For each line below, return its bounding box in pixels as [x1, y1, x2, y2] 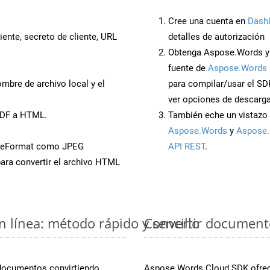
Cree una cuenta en [168, 15, 248, 27]
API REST [168, 140, 205, 152]
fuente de [168, 62, 208, 74]
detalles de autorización [168, 31, 265, 42]
